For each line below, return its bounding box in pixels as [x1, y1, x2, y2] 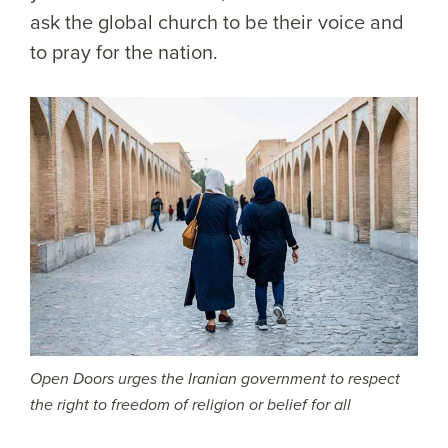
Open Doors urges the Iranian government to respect [30, 369, 400, 389]
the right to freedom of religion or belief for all [30, 395, 351, 415]
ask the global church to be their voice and [30, 7, 404, 36]
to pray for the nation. [30, 37, 223, 66]
